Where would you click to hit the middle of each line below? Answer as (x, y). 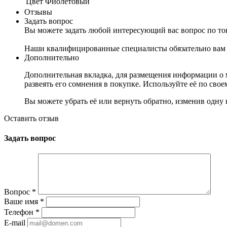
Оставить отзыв (31, 118)
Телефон (20, 212)
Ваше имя (22, 202)
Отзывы (38, 12)
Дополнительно (52, 57)
